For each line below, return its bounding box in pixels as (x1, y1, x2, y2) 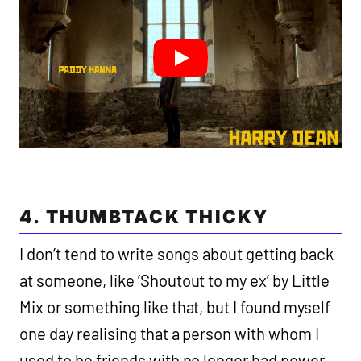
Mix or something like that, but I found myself (19, 297, 331, 317)
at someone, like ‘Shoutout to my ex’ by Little (19, 271, 330, 291)
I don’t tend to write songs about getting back (19, 244, 334, 264)
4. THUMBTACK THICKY (19, 205, 269, 228)
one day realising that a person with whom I (19, 324, 320, 344)
